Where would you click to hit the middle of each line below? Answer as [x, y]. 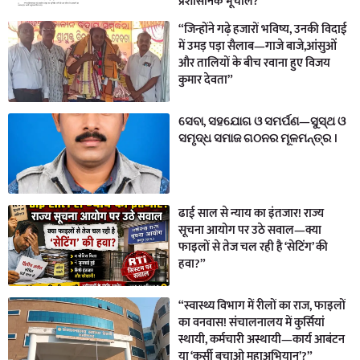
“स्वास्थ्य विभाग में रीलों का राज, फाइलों [262, 305]
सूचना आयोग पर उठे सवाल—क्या [250, 231]
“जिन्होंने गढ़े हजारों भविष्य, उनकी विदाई [263, 30]
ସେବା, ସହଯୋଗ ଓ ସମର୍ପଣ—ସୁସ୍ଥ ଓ [262, 121]
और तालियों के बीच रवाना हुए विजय [255, 63]
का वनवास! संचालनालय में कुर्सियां [252, 322]
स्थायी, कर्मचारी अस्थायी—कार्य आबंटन [262, 339]
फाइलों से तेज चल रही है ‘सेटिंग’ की [254, 247]
